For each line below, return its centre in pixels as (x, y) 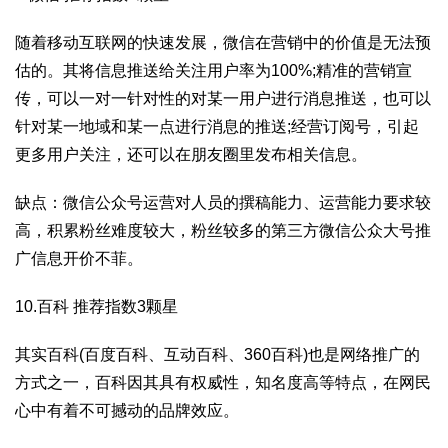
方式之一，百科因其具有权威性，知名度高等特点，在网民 (223, 382)
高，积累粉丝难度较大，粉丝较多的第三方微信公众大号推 (223, 230)
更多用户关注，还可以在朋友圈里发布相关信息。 (191, 154)
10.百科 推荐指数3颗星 (96, 306)
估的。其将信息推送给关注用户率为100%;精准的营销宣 (213, 70)
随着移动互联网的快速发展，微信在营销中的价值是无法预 (223, 42)
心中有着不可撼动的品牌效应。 (127, 410)
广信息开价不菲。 (79, 258)
